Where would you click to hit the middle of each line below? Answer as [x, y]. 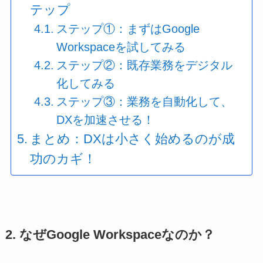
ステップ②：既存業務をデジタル [145, 65]
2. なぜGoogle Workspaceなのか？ [110, 235]
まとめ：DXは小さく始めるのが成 [133, 139]
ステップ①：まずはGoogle [128, 28]
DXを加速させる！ [106, 119]
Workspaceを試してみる [121, 47]
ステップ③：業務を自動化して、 [145, 101]
